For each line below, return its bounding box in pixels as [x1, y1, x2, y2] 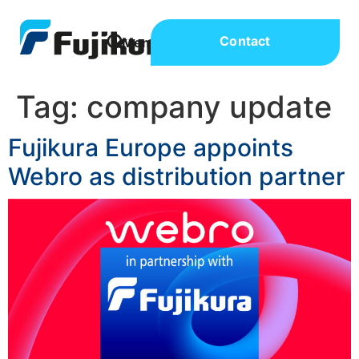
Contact [220, 33, 271, 49]
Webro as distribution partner [8, 162, 345, 191]
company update [87, 88, 332, 125]
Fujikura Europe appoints [8, 133, 293, 162]
